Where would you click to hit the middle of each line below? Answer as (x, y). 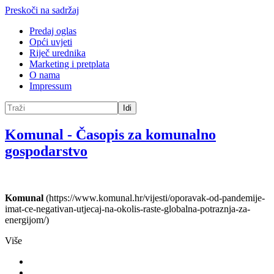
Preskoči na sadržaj (42, 10)
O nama (45, 75)
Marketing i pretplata (69, 64)
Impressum (50, 86)
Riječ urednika (57, 53)
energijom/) (27, 220)
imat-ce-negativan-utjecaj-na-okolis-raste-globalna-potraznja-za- (128, 209)
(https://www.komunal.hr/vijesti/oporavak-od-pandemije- (154, 198)
